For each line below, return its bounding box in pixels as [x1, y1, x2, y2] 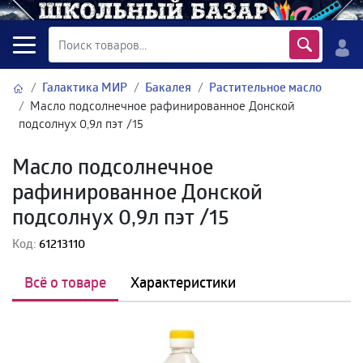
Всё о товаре [24, 271, 106, 292]
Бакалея [145, 79, 192, 96]
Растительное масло [209, 79, 322, 96]
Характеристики [130, 271, 236, 292]
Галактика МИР [42, 79, 128, 96]
